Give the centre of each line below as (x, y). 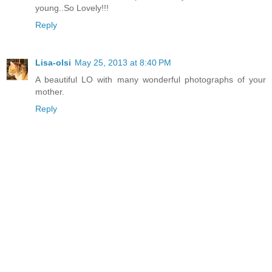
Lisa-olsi (53, 63)
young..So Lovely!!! (72, 8)
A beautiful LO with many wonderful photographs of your (151, 80)
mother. (50, 92)
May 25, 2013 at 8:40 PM (123, 63)
